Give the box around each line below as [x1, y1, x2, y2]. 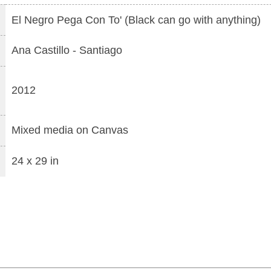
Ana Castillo [11, 44, 70, 56]
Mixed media [11, 124, 73, 136]
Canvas [91, 124, 128, 136]
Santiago [79, 44, 122, 56]
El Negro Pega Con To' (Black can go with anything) [11, 14, 261, 26]
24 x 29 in [11, 155, 59, 167]
